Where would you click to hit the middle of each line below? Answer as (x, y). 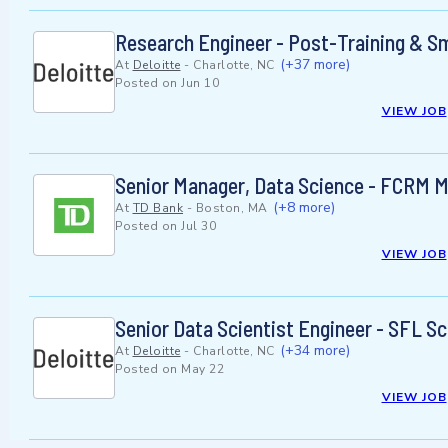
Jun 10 (200, 83)
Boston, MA (231, 208)
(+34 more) (315, 351)
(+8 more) (304, 208)
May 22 (202, 369)
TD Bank (157, 208)
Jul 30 (198, 226)
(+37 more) (315, 65)
